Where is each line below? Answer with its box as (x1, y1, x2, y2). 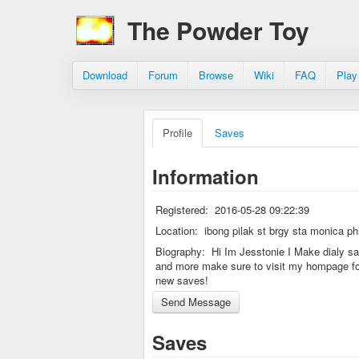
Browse (199, 67, 233, 83)
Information (152, 163, 259, 190)
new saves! (155, 272, 208, 288)
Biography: (155, 244, 205, 259)
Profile (163, 125, 192, 140)
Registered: (155, 202, 208, 217)
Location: (155, 223, 198, 238)
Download (83, 67, 127, 83)
